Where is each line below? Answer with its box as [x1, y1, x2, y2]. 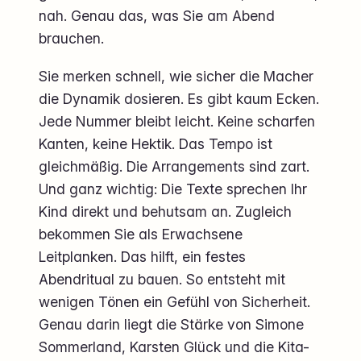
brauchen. [39, 29, 104, 47]
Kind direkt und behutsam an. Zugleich [39, 202, 292, 220]
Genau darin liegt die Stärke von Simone [39, 315, 304, 333]
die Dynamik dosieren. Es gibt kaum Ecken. [39, 89, 319, 107]
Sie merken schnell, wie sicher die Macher [39, 67, 313, 85]
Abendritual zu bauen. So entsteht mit [39, 270, 285, 288]
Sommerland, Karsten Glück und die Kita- [39, 338, 309, 355]
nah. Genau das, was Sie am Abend [39, 6, 275, 24]
